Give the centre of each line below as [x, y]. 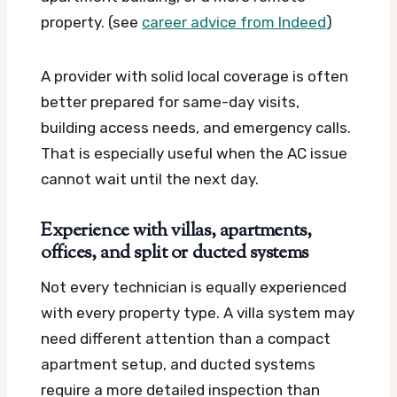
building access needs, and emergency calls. [196, 128]
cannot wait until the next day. [150, 179]
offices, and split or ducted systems [175, 254]
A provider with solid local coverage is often [195, 77]
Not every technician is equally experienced [194, 287]
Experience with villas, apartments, [176, 232]
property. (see [91, 23]
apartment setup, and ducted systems [178, 364]
